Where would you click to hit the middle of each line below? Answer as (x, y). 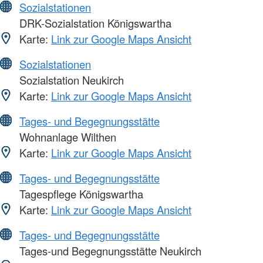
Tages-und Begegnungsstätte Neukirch (109, 251)
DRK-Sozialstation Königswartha (94, 23)
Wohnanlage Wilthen (66, 137)
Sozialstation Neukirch (70, 80)
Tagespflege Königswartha (80, 194)
